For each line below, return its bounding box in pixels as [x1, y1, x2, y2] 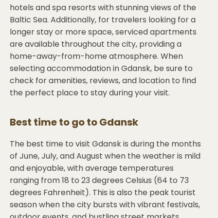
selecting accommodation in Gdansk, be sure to [10, 63, 193, 74]
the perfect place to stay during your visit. [10, 87, 170, 98]
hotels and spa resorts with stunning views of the [10, 2, 196, 13]
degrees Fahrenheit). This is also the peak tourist [10, 187, 196, 198]
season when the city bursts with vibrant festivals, [10, 199, 200, 210]
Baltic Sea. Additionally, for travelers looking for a [10, 14, 196, 25]
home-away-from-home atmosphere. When [10, 51, 183, 62]
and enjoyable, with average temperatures [10, 163, 174, 174]
